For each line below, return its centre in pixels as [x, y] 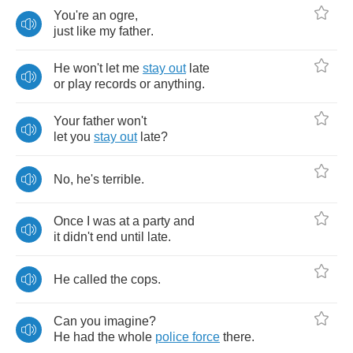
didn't [78, 237]
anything [178, 84]
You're [71, 15]
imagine [126, 321]
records [115, 84]
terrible [122, 179]
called [90, 279]
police [172, 337]
